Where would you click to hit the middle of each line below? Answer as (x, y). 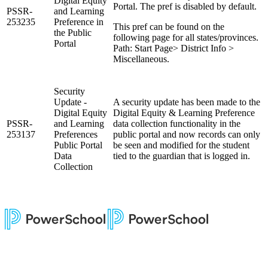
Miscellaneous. (141, 59)
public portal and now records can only (187, 134)
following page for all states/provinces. (186, 37)
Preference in (79, 22)
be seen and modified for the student (181, 145)
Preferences (76, 134)
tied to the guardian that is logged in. (182, 156)
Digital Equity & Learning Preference (184, 112)
